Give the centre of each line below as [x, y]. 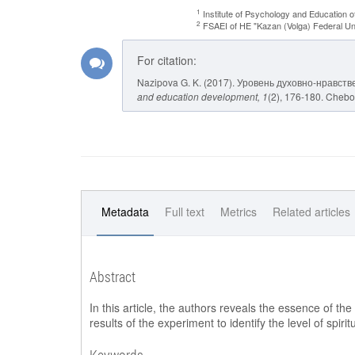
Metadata [125, 212]
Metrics [239, 212]
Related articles [311, 212]
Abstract [113, 277]
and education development [197, 96]
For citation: [167, 60]
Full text [185, 212]
